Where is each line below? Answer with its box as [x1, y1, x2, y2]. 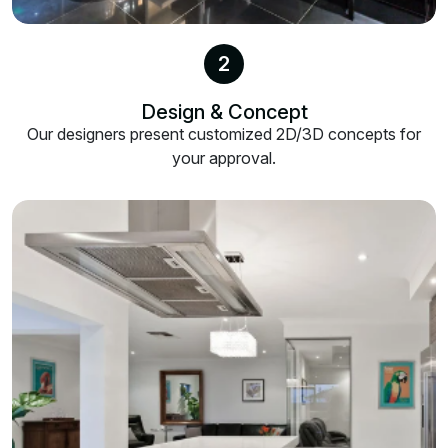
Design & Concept [140, 100, 308, 125]
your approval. [172, 148, 276, 169]
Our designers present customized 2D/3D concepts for [27, 124, 421, 145]
